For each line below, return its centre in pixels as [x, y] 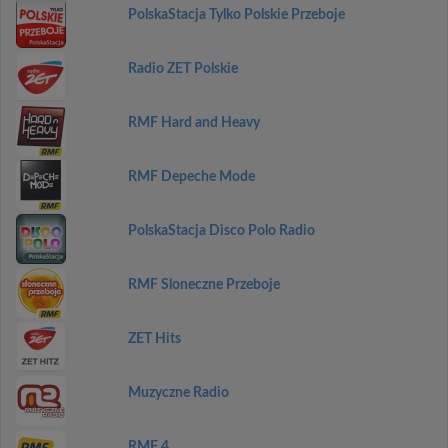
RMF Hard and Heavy [193, 123]
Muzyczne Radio [178, 393]
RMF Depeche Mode [191, 177]
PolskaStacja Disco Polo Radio [221, 231]
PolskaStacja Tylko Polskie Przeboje [236, 15]
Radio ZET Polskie [182, 69]
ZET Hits [154, 339]
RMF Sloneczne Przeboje [203, 285]
